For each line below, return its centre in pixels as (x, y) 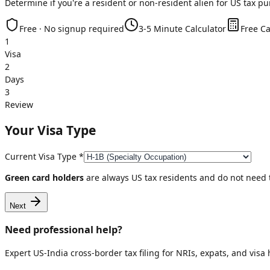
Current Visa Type (42, 157)
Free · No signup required (72, 28)
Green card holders (44, 178)
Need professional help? (64, 229)
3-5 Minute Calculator (182, 28)
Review (19, 104)
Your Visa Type (50, 130)
